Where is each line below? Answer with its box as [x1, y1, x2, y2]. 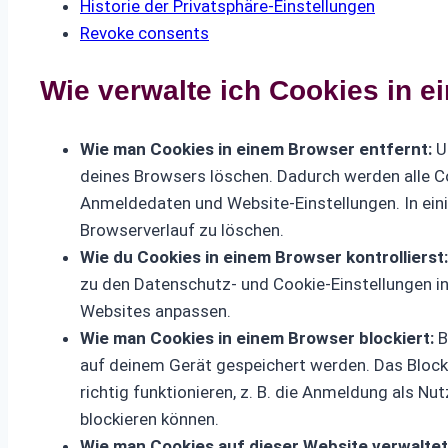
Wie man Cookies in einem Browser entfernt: [80, 138, 432, 159]
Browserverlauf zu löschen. [80, 219, 284, 240]
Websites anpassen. [80, 300, 231, 321]
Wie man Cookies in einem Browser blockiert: [80, 327, 434, 348]
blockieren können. [80, 408, 219, 429]
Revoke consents [80, 23, 209, 44]
